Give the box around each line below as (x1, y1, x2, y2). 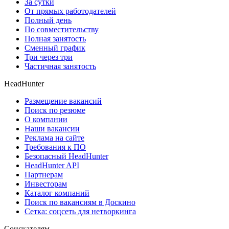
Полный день (25, 16, 72, 25)
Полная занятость (25, 34, 86, 43)
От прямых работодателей (25, 7, 116, 16)
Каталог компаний (25, 189, 89, 198)
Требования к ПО (25, 143, 86, 152)
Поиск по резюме (25, 106, 85, 115)
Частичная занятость (25, 62, 96, 71)
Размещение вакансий (25, 97, 102, 106)
